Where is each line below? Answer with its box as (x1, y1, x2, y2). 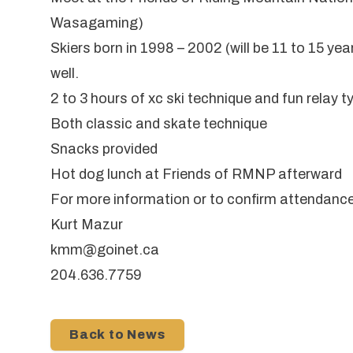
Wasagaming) (50, 14, 143, 31)
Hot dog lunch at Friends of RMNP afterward (50, 165, 342, 182)
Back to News (69, 327, 165, 341)
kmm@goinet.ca (50, 241, 159, 258)
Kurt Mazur (50, 216, 123, 232)
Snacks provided (50, 140, 158, 157)
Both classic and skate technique (50, 115, 267, 132)
